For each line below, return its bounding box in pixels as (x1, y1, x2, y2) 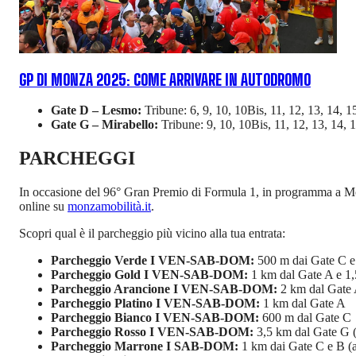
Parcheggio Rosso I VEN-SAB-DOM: (51, 325, 253, 339)
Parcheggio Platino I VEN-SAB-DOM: (51, 296, 260, 311)
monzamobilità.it (68, 199, 151, 214)
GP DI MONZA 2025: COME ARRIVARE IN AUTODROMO (19, 71, 311, 89)
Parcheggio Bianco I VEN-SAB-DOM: (51, 311, 259, 325)
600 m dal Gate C (259, 311, 351, 325)
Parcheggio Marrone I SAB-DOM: (51, 339, 238, 354)
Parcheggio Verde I (51, 253, 158, 268)
